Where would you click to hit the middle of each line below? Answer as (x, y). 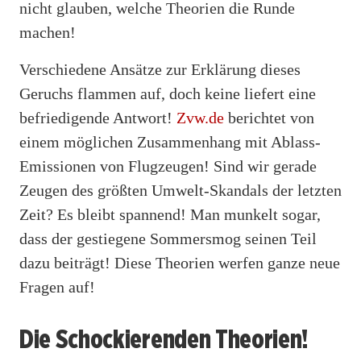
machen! (48, 32)
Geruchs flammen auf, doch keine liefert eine (168, 93)
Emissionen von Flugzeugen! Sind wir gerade (168, 166)
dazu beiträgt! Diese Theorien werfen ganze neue (180, 262)
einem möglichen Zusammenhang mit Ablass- (170, 141)
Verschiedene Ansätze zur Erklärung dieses (160, 69)
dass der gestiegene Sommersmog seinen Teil (168, 238)
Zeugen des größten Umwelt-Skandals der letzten (180, 190)
